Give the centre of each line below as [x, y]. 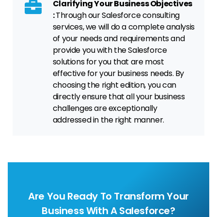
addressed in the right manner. [108, 120]
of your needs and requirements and [119, 39]
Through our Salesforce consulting [117, 15]
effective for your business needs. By [118, 74]
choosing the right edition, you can [114, 85]
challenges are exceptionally [105, 108]
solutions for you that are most [108, 62]
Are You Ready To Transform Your [108, 196]
